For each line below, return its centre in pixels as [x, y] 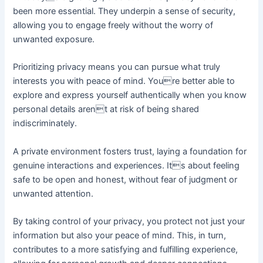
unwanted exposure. [54, 39]
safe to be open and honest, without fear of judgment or [125, 179]
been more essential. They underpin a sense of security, [124, 11]
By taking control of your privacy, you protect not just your [129, 222]
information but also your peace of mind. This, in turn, [120, 236]
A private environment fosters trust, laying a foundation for [130, 151]
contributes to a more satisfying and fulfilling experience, [126, 250]
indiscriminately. [45, 124]
